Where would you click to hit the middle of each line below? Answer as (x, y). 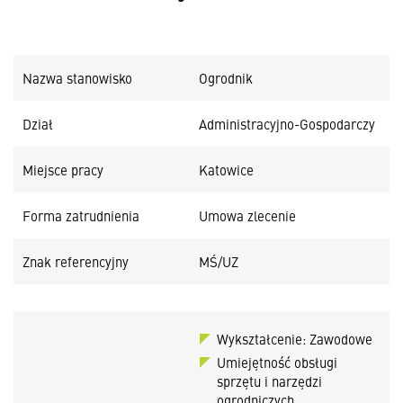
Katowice (226, 170)
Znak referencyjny (76, 261)
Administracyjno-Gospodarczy (287, 124)
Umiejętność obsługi (277, 362)
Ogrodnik (226, 78)
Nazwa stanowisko (77, 78)
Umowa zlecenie (247, 215)
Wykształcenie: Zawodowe (295, 339)
